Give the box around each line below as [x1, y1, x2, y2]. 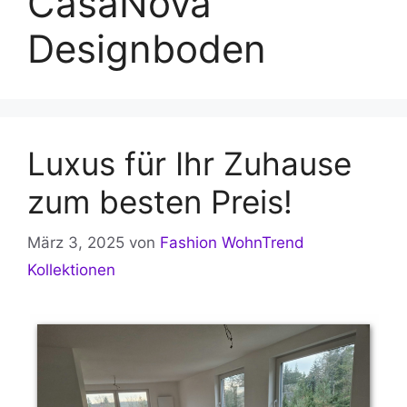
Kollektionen [27, 260, 115, 279]
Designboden [27, 25, 266, 73]
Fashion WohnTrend [160, 233, 304, 252]
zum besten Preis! [27, 183, 293, 222]
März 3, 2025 [27, 233, 124, 252]
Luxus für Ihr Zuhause [27, 144, 352, 184]
